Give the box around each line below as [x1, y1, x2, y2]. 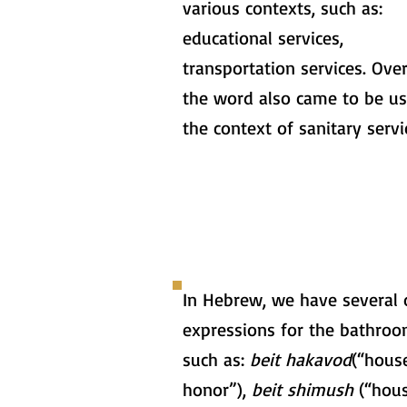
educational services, [183, 26, 343, 49]
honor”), [183, 378, 252, 401]
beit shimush [252, 378, 353, 401]
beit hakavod [250, 348, 352, 371]
